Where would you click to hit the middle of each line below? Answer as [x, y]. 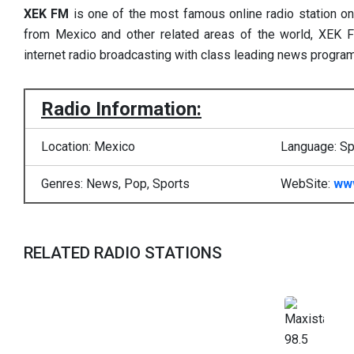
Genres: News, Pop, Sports [115, 183]
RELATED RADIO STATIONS [123, 252]
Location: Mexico [88, 146]
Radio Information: [121, 109]
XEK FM [47, 14]
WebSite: [307, 183]
